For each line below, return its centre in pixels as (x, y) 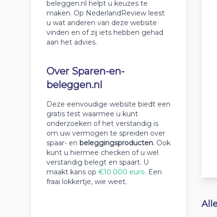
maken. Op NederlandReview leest (106, 13)
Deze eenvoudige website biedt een (108, 104)
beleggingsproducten (116, 143)
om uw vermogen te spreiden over (106, 133)
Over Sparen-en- (85, 71)
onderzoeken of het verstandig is (102, 124)
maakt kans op (72, 172)
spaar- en (63, 143)
